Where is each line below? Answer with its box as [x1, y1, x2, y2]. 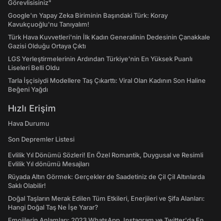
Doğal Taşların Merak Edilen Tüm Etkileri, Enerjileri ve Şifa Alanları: [8, 194, 205, 202]
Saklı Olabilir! [8, 182, 46, 189]
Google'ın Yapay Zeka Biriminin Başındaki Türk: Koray [8, 11, 168, 19]
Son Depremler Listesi [8, 135, 74, 143]
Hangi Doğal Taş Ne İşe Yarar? [8, 203, 98, 211]
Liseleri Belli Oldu [8, 64, 60, 72]
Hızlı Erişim [8, 103, 56, 113]
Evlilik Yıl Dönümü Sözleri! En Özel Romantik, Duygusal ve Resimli [8, 151, 203, 159]
